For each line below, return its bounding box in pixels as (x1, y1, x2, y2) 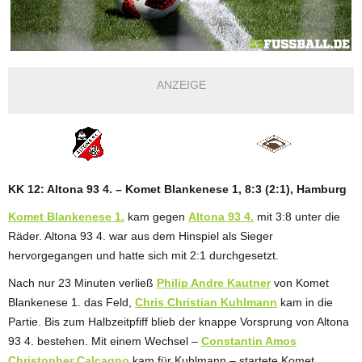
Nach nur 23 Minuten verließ (8, 276, 157, 289)
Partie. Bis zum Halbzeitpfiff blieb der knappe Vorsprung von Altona (8, 314, 349, 328)
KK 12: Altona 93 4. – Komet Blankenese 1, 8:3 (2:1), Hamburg (8, 182, 347, 196)
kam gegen (124, 209, 188, 223)
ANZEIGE (156, 78, 206, 91)
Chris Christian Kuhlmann (135, 295, 277, 309)
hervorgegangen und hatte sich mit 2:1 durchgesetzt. (8, 248, 279, 262)
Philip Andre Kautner (157, 276, 271, 289)
